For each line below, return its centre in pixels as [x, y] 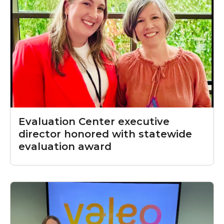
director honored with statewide [105, 134]
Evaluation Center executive [94, 122]
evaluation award [65, 147]
